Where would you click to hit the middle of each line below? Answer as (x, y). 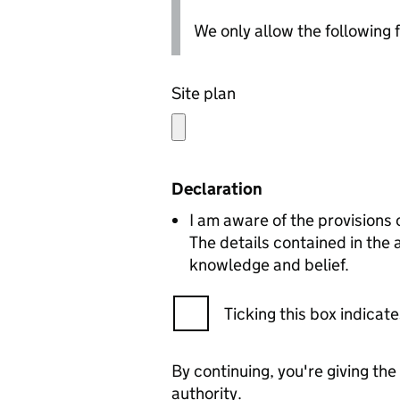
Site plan (204, 93)
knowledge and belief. (269, 265)
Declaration (217, 189)
